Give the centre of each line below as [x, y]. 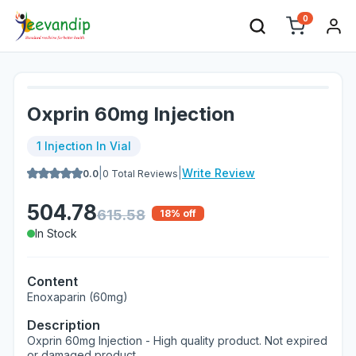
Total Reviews [143, 173]
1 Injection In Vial [84, 146]
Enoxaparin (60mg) [77, 297]
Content [52, 281]
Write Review [219, 173]
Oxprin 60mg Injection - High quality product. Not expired [177, 341]
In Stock [56, 233]
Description [64, 325]
